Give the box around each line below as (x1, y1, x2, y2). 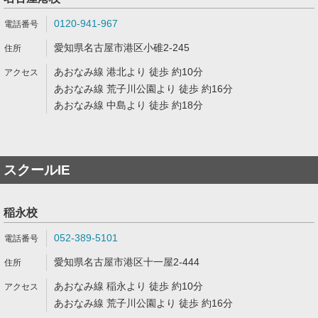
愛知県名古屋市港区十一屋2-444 (54, 256, 199, 268)
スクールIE (4, 163, 70, 177)
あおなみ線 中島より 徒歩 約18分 (54, 99, 203, 111)
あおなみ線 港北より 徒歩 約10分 (54, 66, 203, 77)
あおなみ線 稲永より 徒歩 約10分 (54, 280, 203, 292)
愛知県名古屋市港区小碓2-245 (54, 42, 190, 53)
